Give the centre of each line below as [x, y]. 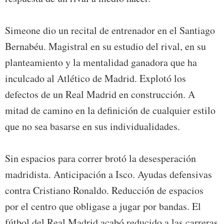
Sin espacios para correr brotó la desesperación [100, 158]
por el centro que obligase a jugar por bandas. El [103, 206]
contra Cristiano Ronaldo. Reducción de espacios [104, 190]
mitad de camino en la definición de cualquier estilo [110, 110]
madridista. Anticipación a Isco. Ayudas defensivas [108, 174]
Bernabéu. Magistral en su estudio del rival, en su [105, 46]
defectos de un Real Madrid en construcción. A [100, 94]
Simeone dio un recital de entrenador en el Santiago [110, 30]
